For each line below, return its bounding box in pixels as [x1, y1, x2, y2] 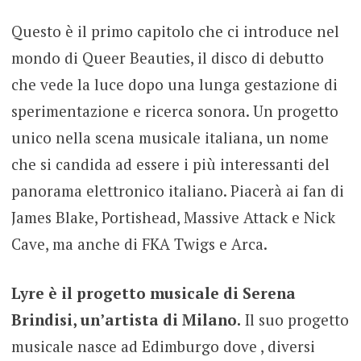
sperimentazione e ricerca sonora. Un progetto [10, 100, 338, 121]
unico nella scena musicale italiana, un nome [10, 127, 329, 147]
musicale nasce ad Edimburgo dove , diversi [10, 336, 315, 357]
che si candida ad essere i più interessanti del [10, 153, 330, 174]
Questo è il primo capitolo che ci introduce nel [10, 20, 339, 41]
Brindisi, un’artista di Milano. [10, 309, 241, 330]
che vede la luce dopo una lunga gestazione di [10, 73, 338, 94]
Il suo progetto [240, 309, 349, 330]
